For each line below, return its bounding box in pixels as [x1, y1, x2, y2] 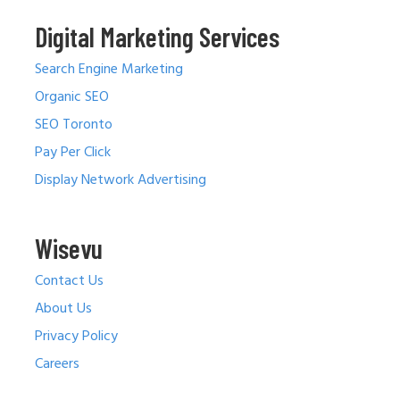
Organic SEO [35, 86, 109, 110]
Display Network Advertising [35, 169, 206, 193]
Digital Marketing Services [35, 21, 279, 54]
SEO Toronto [35, 113, 112, 137]
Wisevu [35, 232, 103, 265]
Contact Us [35, 270, 104, 294]
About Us [35, 297, 92, 321]
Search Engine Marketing [35, 58, 183, 82]
